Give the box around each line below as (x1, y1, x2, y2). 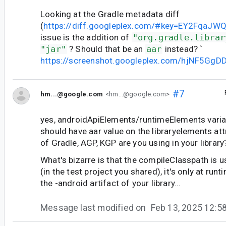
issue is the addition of (40, 32, 132, 43)
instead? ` (162, 44, 203, 54)
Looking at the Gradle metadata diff (40, 9, 180, 20)
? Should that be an (67, 44, 145, 54)
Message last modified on (40, 202, 148, 213)
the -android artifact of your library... (40, 178, 181, 188)
